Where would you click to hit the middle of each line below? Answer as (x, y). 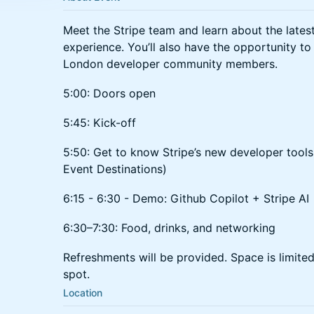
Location (83, 293)
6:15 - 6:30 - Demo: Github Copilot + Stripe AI (186, 198)
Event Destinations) (117, 169)
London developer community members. (172, 64)
